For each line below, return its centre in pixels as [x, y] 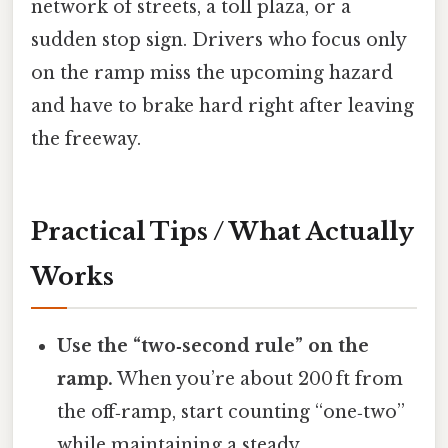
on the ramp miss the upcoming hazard [212, 72]
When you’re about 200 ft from [258, 378]
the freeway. [86, 138]
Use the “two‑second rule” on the [213, 345]
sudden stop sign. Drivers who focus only [218, 39]
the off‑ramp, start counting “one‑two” [231, 411]
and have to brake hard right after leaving [222, 105]
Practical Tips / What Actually [222, 231]
